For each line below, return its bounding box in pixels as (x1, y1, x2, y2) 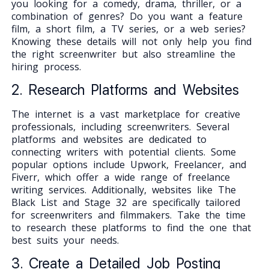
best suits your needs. (11, 233, 119, 247)
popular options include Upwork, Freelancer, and (11, 157, 246, 171)
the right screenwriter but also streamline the (11, 47, 235, 61)
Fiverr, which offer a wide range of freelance (11, 170, 230, 184)
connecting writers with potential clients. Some (11, 145, 236, 159)
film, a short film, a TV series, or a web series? (11, 22, 246, 35)
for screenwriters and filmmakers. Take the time (11, 208, 246, 222)
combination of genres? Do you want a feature (11, 9, 243, 23)
